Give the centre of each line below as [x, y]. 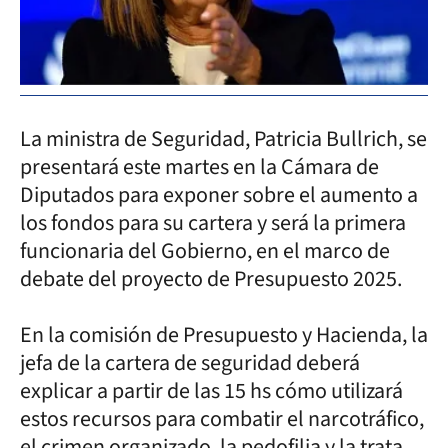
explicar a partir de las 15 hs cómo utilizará [211, 390]
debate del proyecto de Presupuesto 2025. [211, 278]
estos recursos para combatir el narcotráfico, [222, 418]
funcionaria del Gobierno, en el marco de [205, 250]
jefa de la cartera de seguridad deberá [190, 362]
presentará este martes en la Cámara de [199, 166]
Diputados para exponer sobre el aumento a [219, 194]
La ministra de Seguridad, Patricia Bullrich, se [223, 138]
